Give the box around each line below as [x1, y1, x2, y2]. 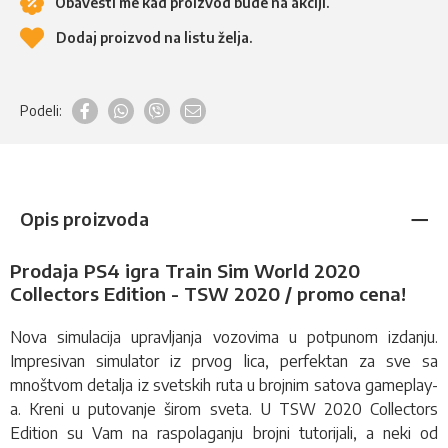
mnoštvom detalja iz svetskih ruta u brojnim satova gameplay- [10, 374, 438, 395]
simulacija [57, 326, 122, 347]
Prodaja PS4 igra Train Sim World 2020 [10, 258, 360, 282]
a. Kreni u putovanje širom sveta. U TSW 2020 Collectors [10, 398, 438, 419]
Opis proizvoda [20, 206, 149, 230]
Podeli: [20, 101, 62, 119]
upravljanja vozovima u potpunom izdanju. [121, 326, 439, 347]
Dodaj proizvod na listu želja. [56, 28, 252, 46]
